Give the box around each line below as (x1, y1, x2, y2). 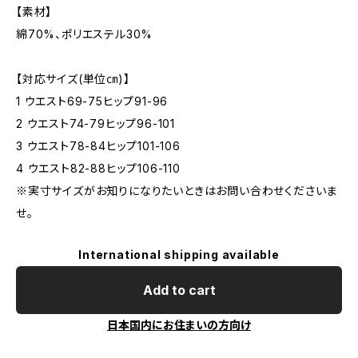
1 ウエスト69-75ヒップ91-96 (16, 94, 169, 108)
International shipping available (78, 248, 280, 261)
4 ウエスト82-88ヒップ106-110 (16, 161, 181, 175)
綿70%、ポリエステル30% (16, 27, 153, 41)
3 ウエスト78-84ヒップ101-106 (16, 139, 181, 153)
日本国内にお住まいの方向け (107, 318, 251, 332)
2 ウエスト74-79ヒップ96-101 (16, 117, 176, 130)
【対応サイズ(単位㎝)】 (16, 72, 130, 86)
